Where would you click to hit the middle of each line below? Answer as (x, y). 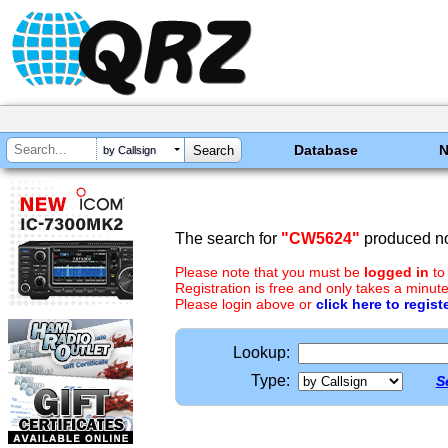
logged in (396, 272)
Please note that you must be (269, 272)
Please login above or (245, 304)
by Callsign (129, 150)
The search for (228, 238)
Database (326, 150)
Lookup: (261, 352)
